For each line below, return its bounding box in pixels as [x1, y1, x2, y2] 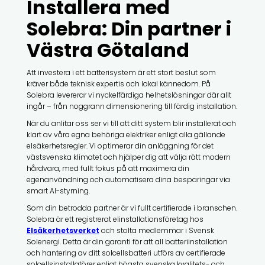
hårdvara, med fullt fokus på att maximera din [26, 163, 189, 173]
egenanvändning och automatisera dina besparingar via [26, 174, 230, 185]
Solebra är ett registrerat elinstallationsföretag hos [26, 214, 203, 224]
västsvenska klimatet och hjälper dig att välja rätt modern [26, 151, 231, 162]
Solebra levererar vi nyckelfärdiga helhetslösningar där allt [26, 89, 231, 100]
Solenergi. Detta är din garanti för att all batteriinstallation [26, 236, 228, 247]
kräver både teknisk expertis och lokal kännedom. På [26, 78, 211, 89]
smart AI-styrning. [26, 185, 90, 196]
